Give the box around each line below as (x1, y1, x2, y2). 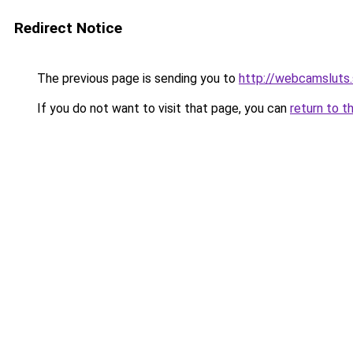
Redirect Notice (14, 19, 122, 37)
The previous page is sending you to (34, 71, 239, 86)
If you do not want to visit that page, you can (34, 101, 290, 116)
